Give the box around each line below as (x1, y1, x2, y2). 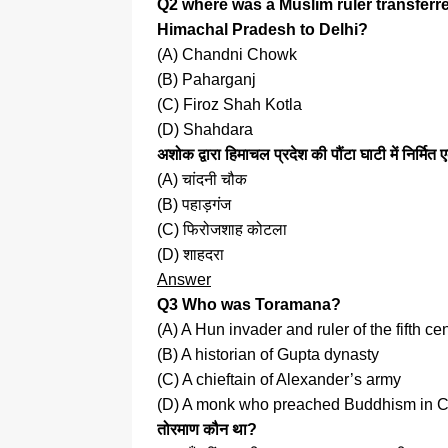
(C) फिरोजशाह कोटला (157, 221, 287, 239)
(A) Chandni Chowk (157, 46, 297, 64)
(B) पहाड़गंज (157, 196, 231, 214)
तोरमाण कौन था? (157, 421, 257, 439)
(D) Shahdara (157, 121, 253, 139)
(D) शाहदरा (157, 246, 224, 264)
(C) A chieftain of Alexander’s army (157, 371, 401, 389)
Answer (157, 271, 211, 289)
